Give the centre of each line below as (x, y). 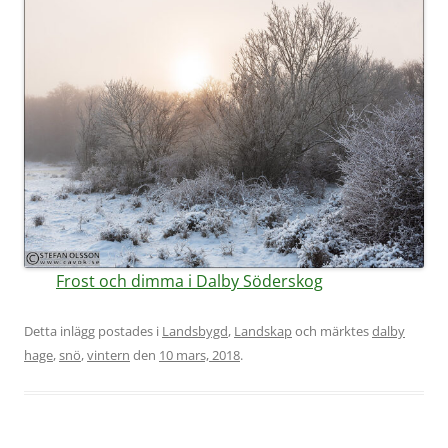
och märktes (332, 330)
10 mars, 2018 (199, 354)
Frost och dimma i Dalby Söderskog (189, 280)
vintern (108, 354)
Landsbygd (195, 330)
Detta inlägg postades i (93, 330)
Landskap (263, 330)
